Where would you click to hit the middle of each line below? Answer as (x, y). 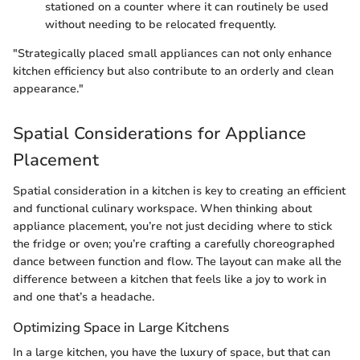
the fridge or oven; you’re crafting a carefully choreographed (174, 243)
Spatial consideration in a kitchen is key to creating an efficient (179, 190)
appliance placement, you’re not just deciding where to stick (172, 226)
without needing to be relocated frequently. (160, 25)
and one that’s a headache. (84, 297)
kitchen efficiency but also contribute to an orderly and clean (173, 72)
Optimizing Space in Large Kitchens (121, 327)
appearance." (48, 89)
